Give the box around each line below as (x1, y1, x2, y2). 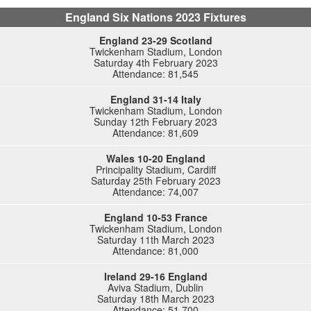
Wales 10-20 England (106, 151, 205, 165)
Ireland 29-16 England (103, 269, 208, 283)
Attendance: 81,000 (112, 244, 199, 258)
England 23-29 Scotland (99, 33, 212, 47)
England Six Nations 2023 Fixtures (65, 9, 246, 25)
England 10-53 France (103, 210, 208, 224)
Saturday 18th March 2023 (96, 292, 215, 305)
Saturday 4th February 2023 (93, 56, 218, 69)
